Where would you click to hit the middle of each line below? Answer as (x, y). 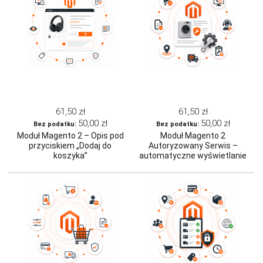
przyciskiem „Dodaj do (70, 146)
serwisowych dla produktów (193, 176)
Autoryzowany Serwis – (193, 146)
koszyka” (70, 156)
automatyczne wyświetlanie (193, 156)
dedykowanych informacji (193, 166)
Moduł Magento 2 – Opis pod (70, 136)
